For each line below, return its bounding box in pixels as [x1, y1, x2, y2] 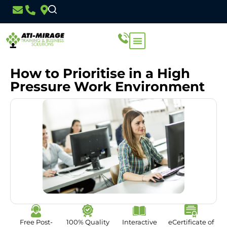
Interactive [122, 217, 157, 226]
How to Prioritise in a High [10, 65, 190, 82]
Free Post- [19, 217, 53, 226]
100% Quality [66, 217, 109, 226]
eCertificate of [168, 217, 214, 226]
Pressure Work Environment [10, 79, 205, 95]
